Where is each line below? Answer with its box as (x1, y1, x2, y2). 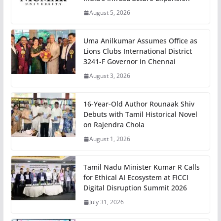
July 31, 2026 (89, 198, 124, 207)
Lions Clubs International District (83, 46, 192, 56)
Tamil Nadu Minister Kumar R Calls (83, 162, 200, 172)
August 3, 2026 (89, 72, 130, 80)
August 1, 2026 (89, 135, 130, 144)
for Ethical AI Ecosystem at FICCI (83, 173, 188, 183)
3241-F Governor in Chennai (83, 57, 176, 67)
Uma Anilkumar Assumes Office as (83, 36, 197, 46)
